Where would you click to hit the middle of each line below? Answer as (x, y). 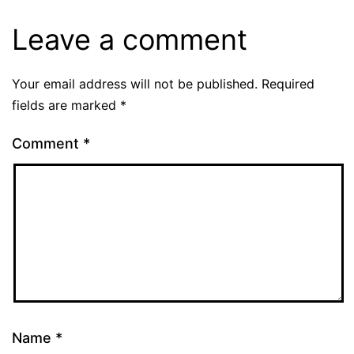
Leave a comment (130, 39)
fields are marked (66, 105)
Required (288, 83)
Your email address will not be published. (135, 83)
